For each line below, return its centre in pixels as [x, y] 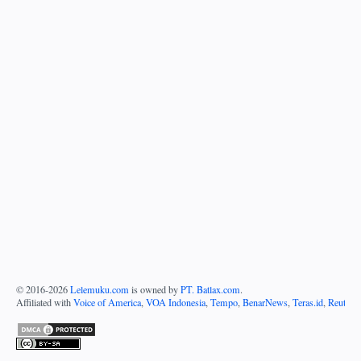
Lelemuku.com [100, 290]
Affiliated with [45, 303]
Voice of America [107, 303]
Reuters [342, 303]
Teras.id [308, 303]
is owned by [155, 290]
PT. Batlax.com [210, 290]
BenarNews [265, 303]
